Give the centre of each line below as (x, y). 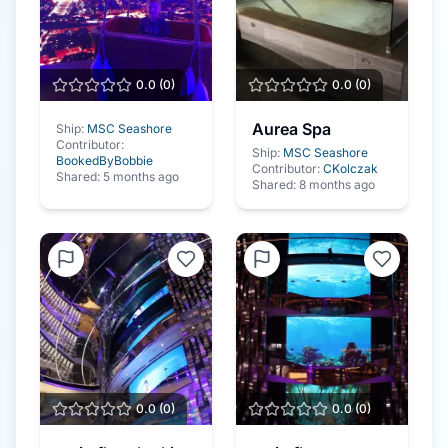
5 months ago (141, 176)
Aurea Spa (291, 129)
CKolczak (350, 168)
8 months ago (337, 184)
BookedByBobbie (104, 160)
